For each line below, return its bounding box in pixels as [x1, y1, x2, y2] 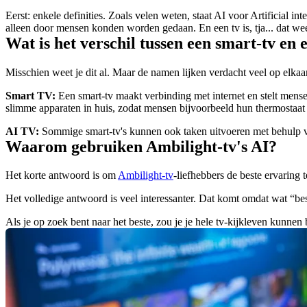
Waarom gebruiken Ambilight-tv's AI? [5, 137, 277, 156]
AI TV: [5, 125, 39, 137]
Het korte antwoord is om [5, 169, 118, 182]
